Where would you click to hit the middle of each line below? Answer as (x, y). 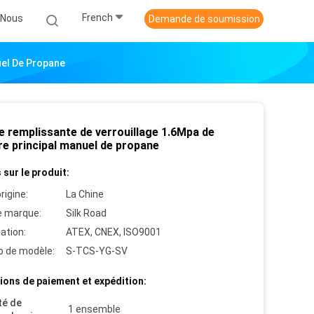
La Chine (85, 194)
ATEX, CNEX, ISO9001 (114, 232)
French (97, 18)
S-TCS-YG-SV (97, 251)
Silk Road (86, 213)
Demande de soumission (204, 19)
